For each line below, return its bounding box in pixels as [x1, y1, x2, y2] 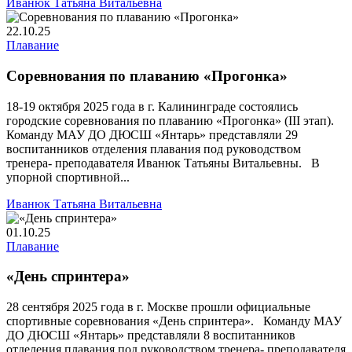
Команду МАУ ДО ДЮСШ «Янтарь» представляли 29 [6, 127, 298, 141]
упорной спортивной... [6, 170, 130, 184]
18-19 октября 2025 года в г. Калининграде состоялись [6, 99, 298, 113]
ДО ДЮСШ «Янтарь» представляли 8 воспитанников [6, 328, 295, 342]
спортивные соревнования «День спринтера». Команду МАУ [6, 313, 342, 328]
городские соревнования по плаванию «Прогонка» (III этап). [6, 113, 340, 127]
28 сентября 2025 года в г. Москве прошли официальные [6, 299, 310, 313]
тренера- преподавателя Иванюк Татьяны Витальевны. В [6, 156, 320, 170]
